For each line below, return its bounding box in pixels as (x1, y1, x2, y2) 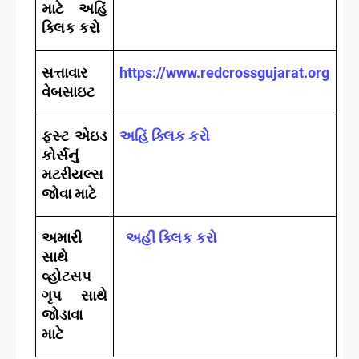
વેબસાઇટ (42, 83, 95, 100)
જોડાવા (42, 305, 83, 323)
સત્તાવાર (42, 63, 88, 81)
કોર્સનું (42, 146, 79, 163)
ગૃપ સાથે (42, 286, 107, 304)
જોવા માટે (42, 184, 97, 202)
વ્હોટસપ (42, 267, 92, 284)
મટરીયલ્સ (42, 165, 107, 183)
